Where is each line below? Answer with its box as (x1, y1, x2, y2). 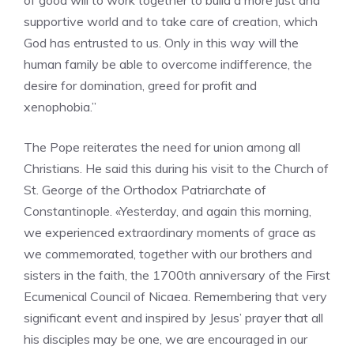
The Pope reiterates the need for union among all (24, 139, 300, 155)
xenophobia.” (24, 99, 96, 115)
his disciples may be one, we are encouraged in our (24, 331, 307, 347)
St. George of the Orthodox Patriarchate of (24, 182, 266, 198)
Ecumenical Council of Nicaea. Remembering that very (24, 288, 327, 304)
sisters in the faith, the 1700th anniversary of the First (24, 267, 330, 283)
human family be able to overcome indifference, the (24, 56, 312, 72)
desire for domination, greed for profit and (24, 77, 257, 93)
